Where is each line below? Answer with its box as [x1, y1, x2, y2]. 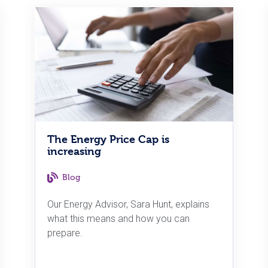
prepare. [47, 227, 83, 239]
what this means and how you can [47, 213, 190, 225]
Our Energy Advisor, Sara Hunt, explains [47, 199, 209, 211]
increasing [47, 145, 101, 158]
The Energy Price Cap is [47, 133, 169, 146]
